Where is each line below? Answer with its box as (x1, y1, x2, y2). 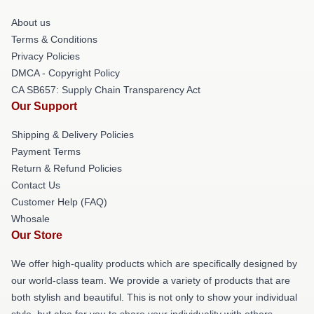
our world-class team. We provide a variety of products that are (11, 274, 290, 286)
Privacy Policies (11, 50, 80, 62)
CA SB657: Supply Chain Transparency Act (11, 83, 200, 95)
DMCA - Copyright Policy (11, 67, 120, 78)
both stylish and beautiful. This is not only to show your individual (11, 291, 297, 303)
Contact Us (11, 179, 60, 191)
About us (11, 16, 50, 28)
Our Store (11, 228, 62, 241)
